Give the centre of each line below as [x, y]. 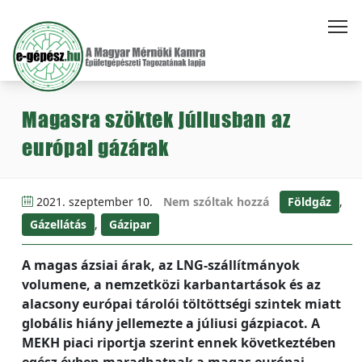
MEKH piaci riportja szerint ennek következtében [179, 343]
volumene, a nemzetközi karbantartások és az [171, 284]
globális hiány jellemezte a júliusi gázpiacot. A [171, 323]
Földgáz [309, 202]
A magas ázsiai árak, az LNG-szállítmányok [161, 265]
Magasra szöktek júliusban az [156, 119]
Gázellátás [58, 224]
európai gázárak [96, 147]
